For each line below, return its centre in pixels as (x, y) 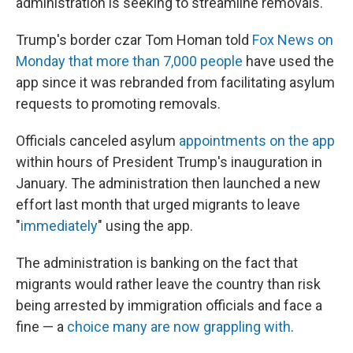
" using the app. (145, 226)
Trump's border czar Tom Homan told (134, 40)
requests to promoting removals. (118, 104)
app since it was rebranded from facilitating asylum (175, 82)
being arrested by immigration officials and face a (169, 305)
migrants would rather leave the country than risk (168, 284)
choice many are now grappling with (179, 327)
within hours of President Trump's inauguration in (169, 162)
